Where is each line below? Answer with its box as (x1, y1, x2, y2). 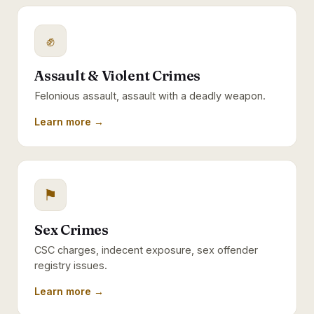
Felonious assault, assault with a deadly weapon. (34, 90, 266, 102)
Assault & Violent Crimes (34, 67, 201, 84)
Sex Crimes (34, 221, 109, 238)
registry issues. (34, 259, 107, 271)
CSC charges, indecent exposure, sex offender (34, 244, 258, 256)
